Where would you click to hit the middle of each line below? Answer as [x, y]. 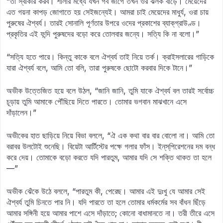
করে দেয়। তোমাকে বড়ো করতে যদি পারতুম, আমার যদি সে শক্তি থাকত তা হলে [109, 157]
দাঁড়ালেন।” [21, 112]
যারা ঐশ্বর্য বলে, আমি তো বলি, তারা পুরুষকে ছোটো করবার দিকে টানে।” [99, 68]
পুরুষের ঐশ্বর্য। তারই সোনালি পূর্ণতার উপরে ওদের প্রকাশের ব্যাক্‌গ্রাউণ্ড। [104, 23]
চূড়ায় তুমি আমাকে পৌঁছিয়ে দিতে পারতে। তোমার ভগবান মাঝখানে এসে [97, 102]
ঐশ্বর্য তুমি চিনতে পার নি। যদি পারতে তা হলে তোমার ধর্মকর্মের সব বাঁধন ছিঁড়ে [106, 202]
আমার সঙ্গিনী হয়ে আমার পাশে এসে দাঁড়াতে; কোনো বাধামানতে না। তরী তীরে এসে [111, 213]
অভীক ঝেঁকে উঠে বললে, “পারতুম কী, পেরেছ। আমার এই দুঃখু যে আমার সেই [106, 191]
